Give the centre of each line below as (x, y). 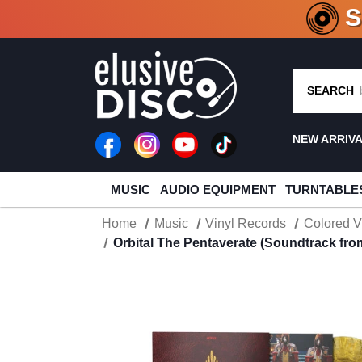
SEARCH (330, 90)
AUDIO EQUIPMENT (217, 189)
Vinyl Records (246, 223)
